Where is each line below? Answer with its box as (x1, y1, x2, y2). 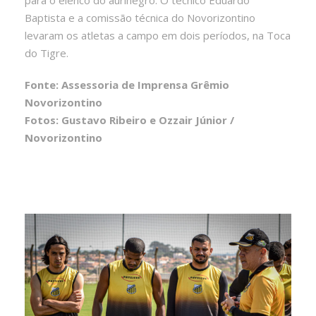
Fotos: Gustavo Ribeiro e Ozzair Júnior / (25, 112, 234, 127)
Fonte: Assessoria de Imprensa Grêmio (25, 77, 229, 92)
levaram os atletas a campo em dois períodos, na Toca (25, 28, 291, 42)
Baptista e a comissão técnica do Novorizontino (25, 10, 255, 25)
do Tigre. (25, 45, 68, 60)
